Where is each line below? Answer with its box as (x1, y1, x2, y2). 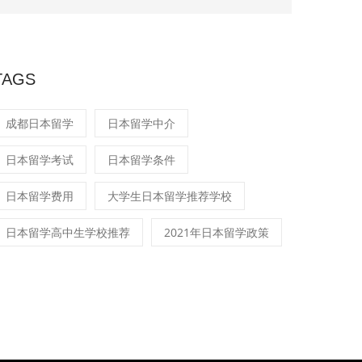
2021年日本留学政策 (164, 225, 269, 240)
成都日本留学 (6, 116, 74, 131)
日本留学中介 (107, 116, 175, 131)
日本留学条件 (107, 152, 175, 167)
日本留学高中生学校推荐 (6, 225, 130, 240)
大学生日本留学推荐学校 (107, 188, 232, 204)
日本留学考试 (6, 152, 74, 167)
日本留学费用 (6, 188, 74, 204)
